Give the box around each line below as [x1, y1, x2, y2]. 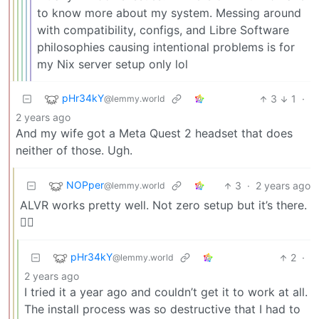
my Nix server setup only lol [37, 57, 188, 72]
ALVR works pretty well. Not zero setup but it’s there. [20, 198, 307, 213]
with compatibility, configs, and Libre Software [37, 23, 289, 38]
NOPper [66, 179, 104, 192]
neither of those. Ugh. [16, 143, 132, 158]
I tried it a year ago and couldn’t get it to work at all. [24, 285, 308, 300]
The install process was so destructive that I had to [24, 302, 300, 317]
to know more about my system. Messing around [37, 6, 301, 21]
